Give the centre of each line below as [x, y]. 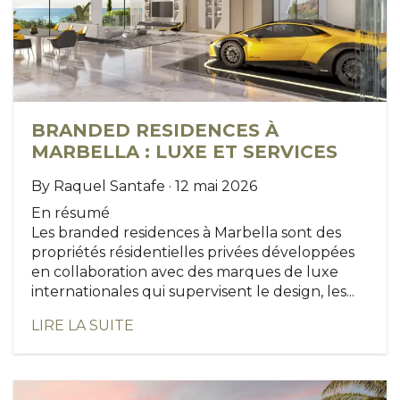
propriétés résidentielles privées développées [193, 252]
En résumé [71, 212]
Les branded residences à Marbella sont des [186, 232]
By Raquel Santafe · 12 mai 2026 [144, 186]
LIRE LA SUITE [83, 325]
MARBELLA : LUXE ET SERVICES [184, 151]
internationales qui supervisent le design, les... [193, 291]
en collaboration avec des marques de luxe [185, 271]
